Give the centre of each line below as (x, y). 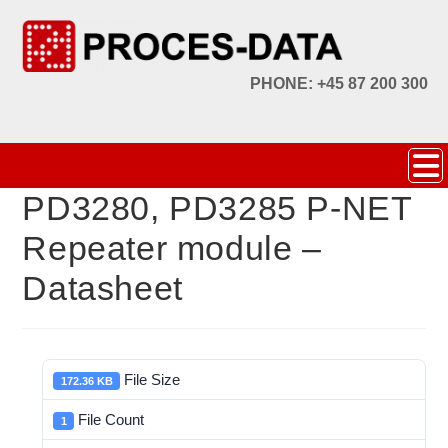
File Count (109, 419)
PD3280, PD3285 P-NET (217, 208)
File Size (150, 379)
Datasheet (102, 288)
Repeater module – (172, 248)
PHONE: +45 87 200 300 (339, 83)
